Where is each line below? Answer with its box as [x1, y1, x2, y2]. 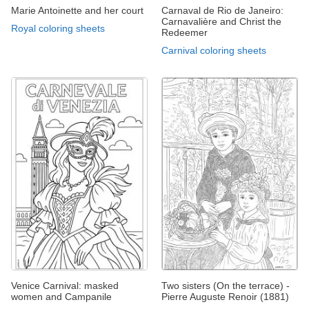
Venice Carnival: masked [11, 279, 119, 291]
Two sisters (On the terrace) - [161, 279, 290, 291]
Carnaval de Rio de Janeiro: [161, 5, 283, 17]
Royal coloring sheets [11, 23, 105, 34]
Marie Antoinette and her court [11, 5, 143, 17]
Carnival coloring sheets [161, 45, 266, 57]
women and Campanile [11, 290, 112, 302]
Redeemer [161, 27, 208, 39]
